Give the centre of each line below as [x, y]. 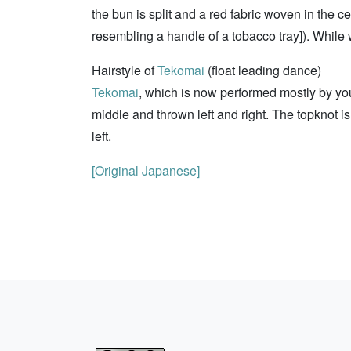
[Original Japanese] [146, 170]
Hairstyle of [125, 70]
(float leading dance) [263, 70]
